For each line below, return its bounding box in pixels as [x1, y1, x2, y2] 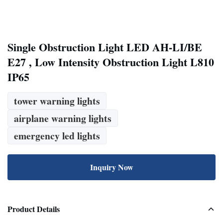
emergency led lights [14, 128, 100, 143]
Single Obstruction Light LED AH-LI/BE [7, 39, 202, 55]
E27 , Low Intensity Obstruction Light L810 [7, 54, 214, 70]
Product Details [7, 203, 60, 215]
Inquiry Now [90, 161, 133, 173]
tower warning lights [14, 94, 100, 108]
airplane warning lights [14, 111, 111, 125]
